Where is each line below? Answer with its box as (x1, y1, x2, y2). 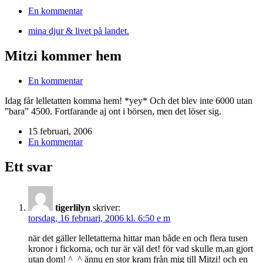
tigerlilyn (55, 203, 90, 213)
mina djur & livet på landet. (28, 25, 129, 36)
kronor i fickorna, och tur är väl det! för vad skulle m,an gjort (28, 244, 253, 254)
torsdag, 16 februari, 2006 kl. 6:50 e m (28, 213, 170, 224)
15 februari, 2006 (28, 126, 92, 136)
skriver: (93, 203, 120, 213)
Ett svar (5, 159, 53, 174)
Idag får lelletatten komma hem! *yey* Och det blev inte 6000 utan (5, 95, 252, 106)
